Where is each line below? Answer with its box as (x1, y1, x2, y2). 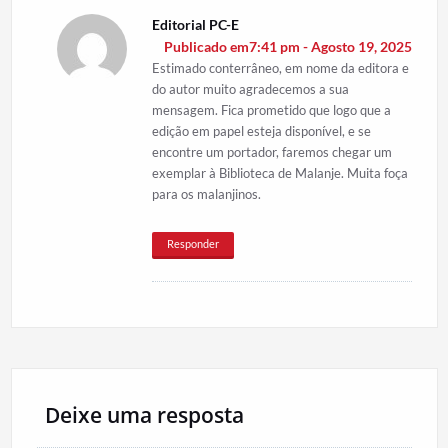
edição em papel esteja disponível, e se (151, 122, 371, 139)
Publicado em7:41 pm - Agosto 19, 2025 (163, 37, 412, 55)
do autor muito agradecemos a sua (151, 80, 349, 97)
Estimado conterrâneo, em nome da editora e (151, 59, 409, 76)
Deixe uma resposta (44, 400, 244, 429)
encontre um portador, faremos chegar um (151, 143, 392, 160)
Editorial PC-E (151, 15, 239, 33)
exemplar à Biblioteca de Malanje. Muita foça (151, 164, 408, 181)
